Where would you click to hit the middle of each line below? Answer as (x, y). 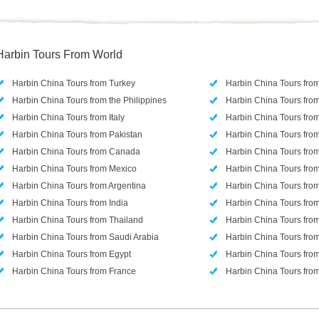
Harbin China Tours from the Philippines (89, 100)
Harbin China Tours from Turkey (74, 83)
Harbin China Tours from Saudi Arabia (85, 237)
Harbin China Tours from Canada (76, 152)
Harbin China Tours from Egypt (72, 254)
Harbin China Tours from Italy (68, 117)
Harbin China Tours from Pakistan (77, 135)
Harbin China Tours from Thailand (78, 220)
